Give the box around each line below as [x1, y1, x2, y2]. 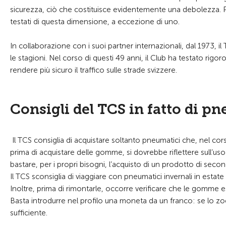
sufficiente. [10, 208, 47, 217]
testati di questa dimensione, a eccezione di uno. [10, 17, 180, 26]
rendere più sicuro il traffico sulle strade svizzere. [10, 66, 177, 75]
